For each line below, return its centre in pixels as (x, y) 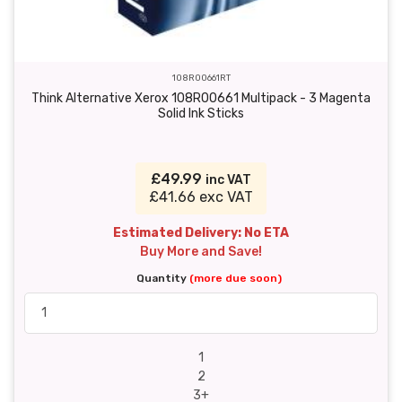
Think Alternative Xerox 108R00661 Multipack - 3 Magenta (201, 98)
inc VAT (228, 179)
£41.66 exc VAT (201, 197)
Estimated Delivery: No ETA (201, 232)
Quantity (163, 278)
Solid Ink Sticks (201, 113)
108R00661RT (201, 77)
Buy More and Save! (201, 251)
